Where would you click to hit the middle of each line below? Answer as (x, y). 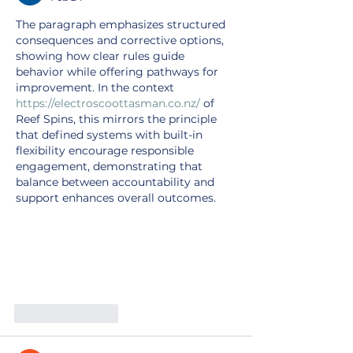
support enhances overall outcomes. (116, 197)
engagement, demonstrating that (111, 166)
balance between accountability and (117, 182)
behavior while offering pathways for (119, 71)
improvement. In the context (97, 87)
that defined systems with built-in (111, 134)
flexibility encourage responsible (106, 150)
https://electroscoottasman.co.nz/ (108, 103)
